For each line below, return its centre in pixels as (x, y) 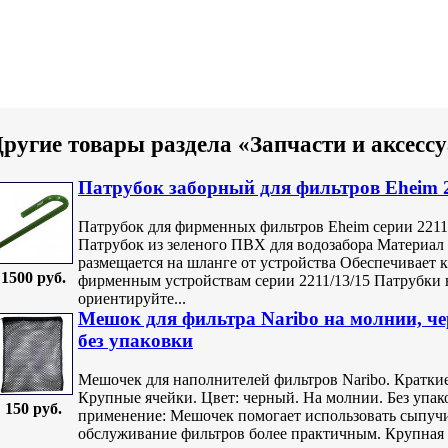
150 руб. (33, 409)
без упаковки (135, 341)
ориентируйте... (132, 298)
